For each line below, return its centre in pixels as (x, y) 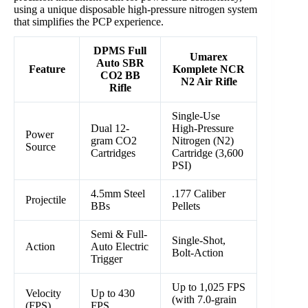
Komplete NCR (209, 69)
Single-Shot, (199, 241)
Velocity (43, 294)
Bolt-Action (198, 253)
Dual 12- (110, 129)
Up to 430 (113, 294)
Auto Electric (120, 247)
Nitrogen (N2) (203, 141)
